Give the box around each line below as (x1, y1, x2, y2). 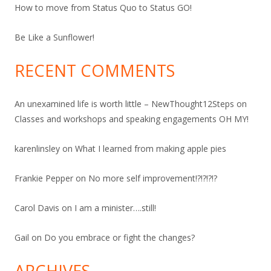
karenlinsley (15, 142, 60, 154)
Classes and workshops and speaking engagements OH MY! (15, 113, 249, 125)
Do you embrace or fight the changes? (44, 231, 195, 243)
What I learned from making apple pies (75, 142, 226, 154)
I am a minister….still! (74, 201, 156, 214)
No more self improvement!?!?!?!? (88, 172, 217, 184)
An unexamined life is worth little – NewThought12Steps (15, 97, 234, 109)
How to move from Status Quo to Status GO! (15, 1, 192, 13)
